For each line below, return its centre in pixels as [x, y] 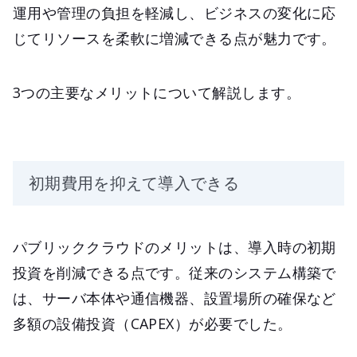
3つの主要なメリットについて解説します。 [157, 93]
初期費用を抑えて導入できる [134, 183]
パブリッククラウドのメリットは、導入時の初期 [175, 247]
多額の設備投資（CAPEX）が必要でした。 [153, 324]
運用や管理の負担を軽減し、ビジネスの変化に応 [175, 13]
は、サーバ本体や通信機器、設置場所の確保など [175, 298]
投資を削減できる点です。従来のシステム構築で [175, 273]
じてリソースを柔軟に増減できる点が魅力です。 [175, 39]
